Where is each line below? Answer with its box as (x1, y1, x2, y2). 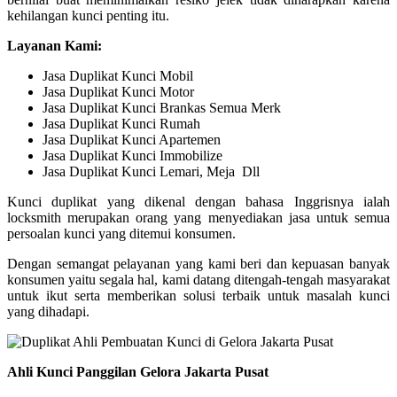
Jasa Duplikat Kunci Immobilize (43, 148, 222, 163)
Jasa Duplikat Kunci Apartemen (43, 132, 221, 147)
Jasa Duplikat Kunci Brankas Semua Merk (43, 100, 281, 115)
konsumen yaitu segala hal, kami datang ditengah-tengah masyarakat (7, 272, 390, 287)
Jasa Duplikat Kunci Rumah (43, 116, 200, 131)
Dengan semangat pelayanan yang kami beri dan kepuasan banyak (7, 256, 390, 271)
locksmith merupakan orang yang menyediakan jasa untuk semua (7, 210, 390, 225)
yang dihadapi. (7, 304, 90, 319)
